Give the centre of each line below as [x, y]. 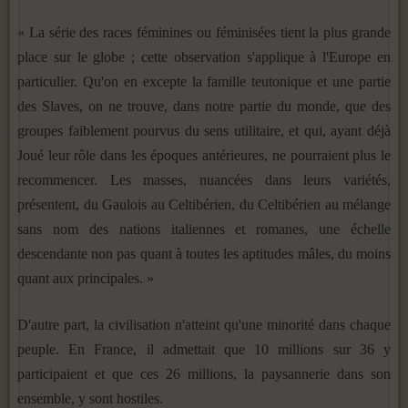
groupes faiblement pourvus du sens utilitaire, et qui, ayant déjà [204, 130]
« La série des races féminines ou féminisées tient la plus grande [204, 32]
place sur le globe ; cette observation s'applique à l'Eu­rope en [204, 56]
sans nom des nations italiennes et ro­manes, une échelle [204, 229]
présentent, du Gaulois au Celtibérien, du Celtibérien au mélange [204, 204]
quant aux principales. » [86, 278]
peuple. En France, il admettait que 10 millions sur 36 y [204, 349]
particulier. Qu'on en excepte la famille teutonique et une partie [204, 81]
